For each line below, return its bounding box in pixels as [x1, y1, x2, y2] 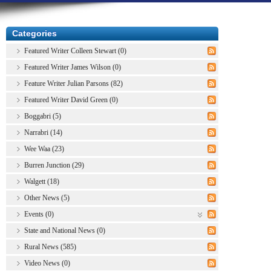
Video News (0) [24, 258, 70, 267]
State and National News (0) [24, 226, 105, 235]
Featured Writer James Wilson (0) [24, 62, 121, 71]
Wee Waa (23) [24, 144, 64, 153]
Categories [12, 28, 57, 38]
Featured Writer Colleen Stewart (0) [24, 46, 126, 55]
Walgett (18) [24, 177, 59, 186]
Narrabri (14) [24, 128, 62, 137]
